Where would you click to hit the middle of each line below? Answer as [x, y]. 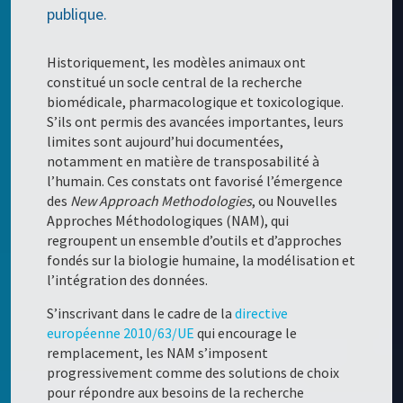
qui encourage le [246, 333]
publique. [77, 14]
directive [262, 313]
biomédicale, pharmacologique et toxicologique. [196, 102]
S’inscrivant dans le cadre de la [141, 313]
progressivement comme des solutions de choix [193, 373]
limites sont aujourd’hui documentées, [166, 142]
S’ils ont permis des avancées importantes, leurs [196, 122]
